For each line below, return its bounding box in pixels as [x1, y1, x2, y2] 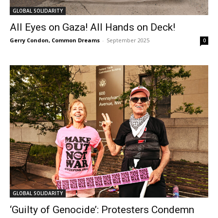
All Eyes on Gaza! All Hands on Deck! [10, 21, 175, 33]
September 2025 [107, 36, 149, 44]
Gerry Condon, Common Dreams [10, 36, 100, 44]
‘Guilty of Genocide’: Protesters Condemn [10, 204, 194, 216]
